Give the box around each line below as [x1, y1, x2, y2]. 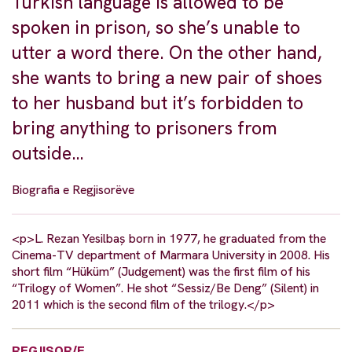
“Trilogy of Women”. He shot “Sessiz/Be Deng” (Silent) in [12, 279, 319, 296]
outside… [12, 141, 84, 165]
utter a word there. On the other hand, [12, 40, 322, 64]
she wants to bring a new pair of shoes [12, 65, 322, 90]
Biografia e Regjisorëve [12, 181, 134, 198]
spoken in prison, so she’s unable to [12, 15, 300, 39]
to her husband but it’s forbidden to [12, 90, 303, 115]
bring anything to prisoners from [12, 115, 277, 140]
